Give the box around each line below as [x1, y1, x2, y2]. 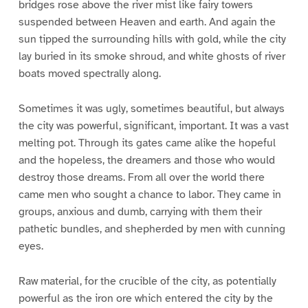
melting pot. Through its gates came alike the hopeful [18, 136, 276, 151]
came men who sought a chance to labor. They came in [18, 188, 281, 202]
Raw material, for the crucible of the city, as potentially [18, 274, 276, 288]
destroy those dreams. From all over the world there [18, 170, 265, 185]
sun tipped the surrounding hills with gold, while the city [18, 32, 286, 47]
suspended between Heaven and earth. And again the [18, 15, 276, 30]
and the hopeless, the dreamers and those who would [18, 153, 275, 168]
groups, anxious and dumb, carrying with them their [18, 205, 262, 219]
